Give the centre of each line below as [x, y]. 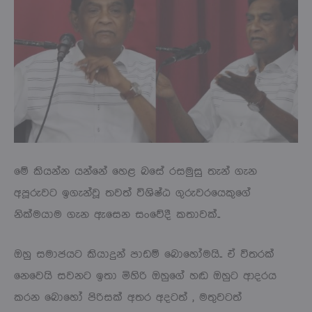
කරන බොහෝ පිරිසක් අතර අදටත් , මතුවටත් [128, 297]
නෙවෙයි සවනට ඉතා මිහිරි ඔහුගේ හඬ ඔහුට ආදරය [145, 276]
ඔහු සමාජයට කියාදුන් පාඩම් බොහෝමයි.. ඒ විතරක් [144, 254]
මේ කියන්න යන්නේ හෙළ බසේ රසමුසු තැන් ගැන [135, 171]
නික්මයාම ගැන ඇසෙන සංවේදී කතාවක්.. [117, 214]
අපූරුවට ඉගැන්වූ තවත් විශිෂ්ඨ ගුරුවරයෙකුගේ [132, 193]
